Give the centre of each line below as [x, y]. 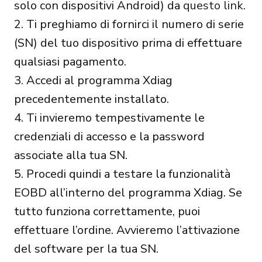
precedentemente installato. [92, 99]
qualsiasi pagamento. [70, 62]
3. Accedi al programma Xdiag [93, 80]
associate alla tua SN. [71, 155]
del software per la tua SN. [86, 249]
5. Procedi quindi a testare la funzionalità [122, 174]
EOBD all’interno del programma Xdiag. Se [128, 193]
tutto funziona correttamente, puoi [107, 211]
